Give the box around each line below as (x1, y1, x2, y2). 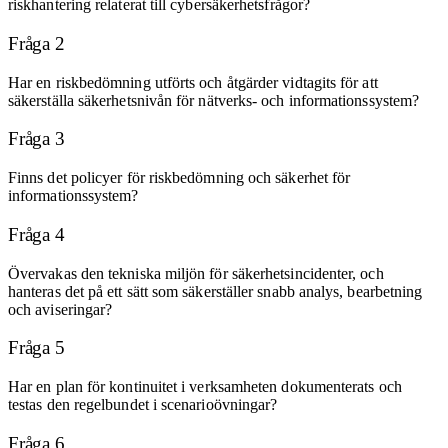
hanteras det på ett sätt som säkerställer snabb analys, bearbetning (8, 282, 423, 300)
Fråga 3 (8, 128, 65, 150)
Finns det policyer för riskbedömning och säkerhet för (8, 169, 351, 187)
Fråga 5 (8, 337, 65, 359)
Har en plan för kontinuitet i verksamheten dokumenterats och (8, 378, 402, 395)
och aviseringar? (8, 300, 113, 318)
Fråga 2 (8, 32, 65, 54)
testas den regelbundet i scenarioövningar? (8, 396, 278, 413)
